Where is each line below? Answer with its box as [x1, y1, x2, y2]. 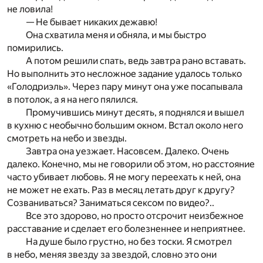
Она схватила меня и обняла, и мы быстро [26, 29, 206, 41]
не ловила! [7, 3, 53, 15]
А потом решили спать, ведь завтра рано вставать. [26, 55, 246, 66]
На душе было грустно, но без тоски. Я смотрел [26, 235, 232, 247]
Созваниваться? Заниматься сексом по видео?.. [7, 197, 214, 208]
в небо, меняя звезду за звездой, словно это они [7, 248, 217, 260]
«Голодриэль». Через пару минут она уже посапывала [7, 80, 242, 92]
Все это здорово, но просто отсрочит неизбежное [26, 210, 244, 221]
